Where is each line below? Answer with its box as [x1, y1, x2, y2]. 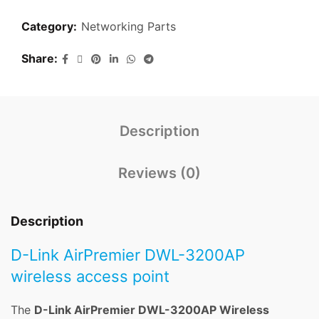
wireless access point [11, 267, 169, 286]
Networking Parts [81, 19, 176, 34]
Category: [21, 19, 80, 34]
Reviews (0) [118, 164, 201, 182]
